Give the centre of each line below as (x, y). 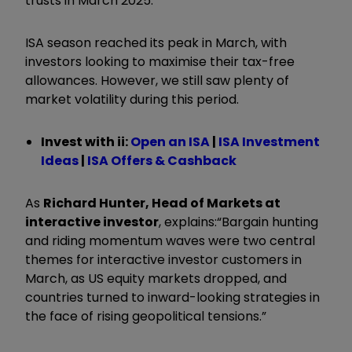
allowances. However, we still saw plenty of (157, 80)
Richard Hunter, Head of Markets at (162, 203)
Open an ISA (170, 141)
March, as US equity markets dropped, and (156, 278)
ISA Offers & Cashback (162, 160)
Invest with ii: (86, 141)
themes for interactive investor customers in (163, 259)
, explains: (188, 222)
